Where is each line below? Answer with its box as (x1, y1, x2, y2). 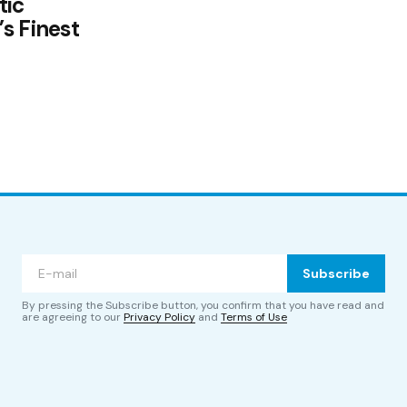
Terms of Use (221, 310, 287, 325)
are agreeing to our (22, 310, 124, 325)
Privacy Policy (124, 310, 195, 325)
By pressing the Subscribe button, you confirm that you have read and (22, 298, 384, 313)
